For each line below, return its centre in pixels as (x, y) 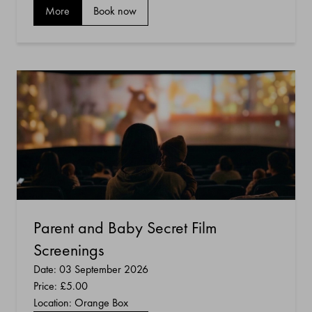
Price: (47, 286)
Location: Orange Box (81, 303)
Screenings (69, 250)
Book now (115, 10)
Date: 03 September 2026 (91, 270)
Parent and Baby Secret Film (125, 228)
